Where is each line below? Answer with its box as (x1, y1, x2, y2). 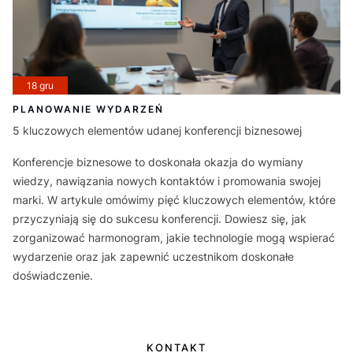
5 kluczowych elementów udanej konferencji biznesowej (13, 123, 302, 137)
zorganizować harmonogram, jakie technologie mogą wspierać (13, 230, 335, 244)
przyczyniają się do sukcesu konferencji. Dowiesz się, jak (13, 211, 307, 225)
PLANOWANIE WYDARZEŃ (13, 102, 164, 115)
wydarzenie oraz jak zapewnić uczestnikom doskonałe (13, 249, 294, 263)
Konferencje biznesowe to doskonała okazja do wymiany (13, 154, 303, 169)
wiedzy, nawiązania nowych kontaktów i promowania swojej (13, 173, 321, 188)
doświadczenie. (13, 268, 93, 282)
